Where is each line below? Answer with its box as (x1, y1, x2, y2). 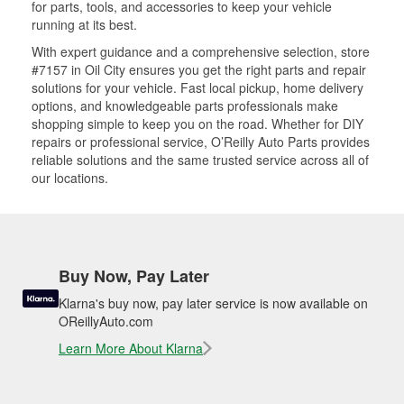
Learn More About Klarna (59, 338, 203, 357)
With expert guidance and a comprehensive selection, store (32, 41, 370, 60)
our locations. (32, 168, 108, 187)
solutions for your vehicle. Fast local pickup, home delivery (32, 78, 363, 96)
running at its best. (32, 14, 137, 33)
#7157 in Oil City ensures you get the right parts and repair (32, 60, 366, 78)
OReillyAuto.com (59, 311, 153, 330)
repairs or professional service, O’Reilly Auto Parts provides (32, 132, 370, 151)
